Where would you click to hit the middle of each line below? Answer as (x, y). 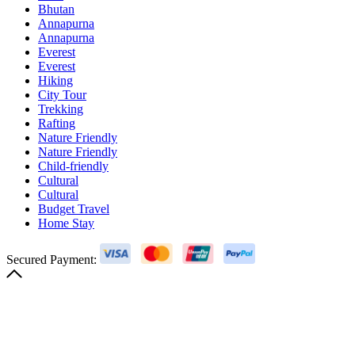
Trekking (61, 109)
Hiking (55, 81)
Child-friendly (73, 166)
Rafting (57, 124)
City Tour (62, 95)
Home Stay (66, 223)
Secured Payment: (52, 260)
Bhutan (56, 10)
